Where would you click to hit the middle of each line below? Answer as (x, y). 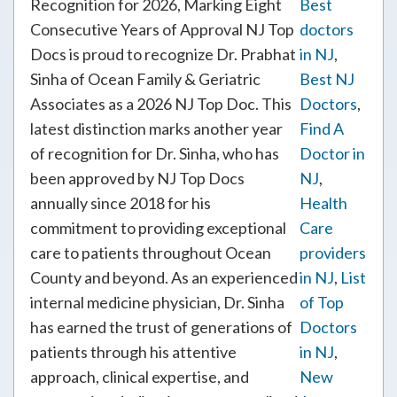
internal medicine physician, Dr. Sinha (157, 302)
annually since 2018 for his (121, 203)
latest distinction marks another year (156, 128)
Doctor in (332, 153)
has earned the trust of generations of (161, 327)
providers (333, 253)
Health (323, 203)
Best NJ (327, 79)
